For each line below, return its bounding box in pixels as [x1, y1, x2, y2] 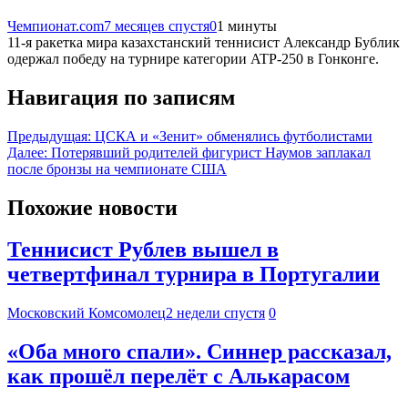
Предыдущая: [7, 127, 91, 144]
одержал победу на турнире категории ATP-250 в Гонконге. [7, 50, 379, 66]
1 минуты [217, 17, 277, 34]
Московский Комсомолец [7, 305, 166, 321]
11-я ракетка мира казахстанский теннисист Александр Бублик [7, 34, 400, 50]
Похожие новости [7, 195, 178, 219]
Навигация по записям [7, 85, 235, 109]
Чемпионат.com [7, 17, 104, 34]
